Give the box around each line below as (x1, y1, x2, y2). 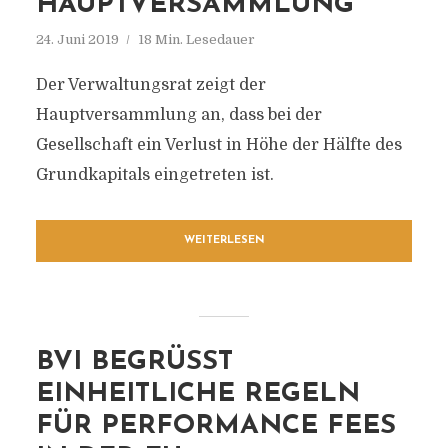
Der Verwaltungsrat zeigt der (35, 76, 266, 94)
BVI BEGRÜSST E (35, 349, 233, 376)
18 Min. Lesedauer (137, 32, 255, 47)
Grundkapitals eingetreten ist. (35, 166, 274, 184)
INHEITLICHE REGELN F (35, 381, 360, 408)
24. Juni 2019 (35, 32, 119, 47)
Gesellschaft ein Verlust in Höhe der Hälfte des (35, 136, 402, 154)
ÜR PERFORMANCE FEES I (35, 413, 396, 440)
